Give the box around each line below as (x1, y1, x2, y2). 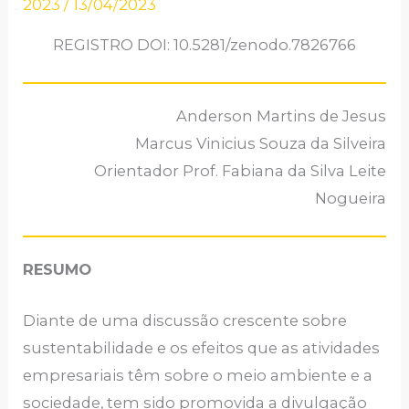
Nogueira (314, 188, 386, 207)
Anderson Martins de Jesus (175, 106, 386, 125)
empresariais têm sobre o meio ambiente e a (23, 366, 373, 385)
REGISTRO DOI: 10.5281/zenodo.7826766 (53, 35, 356, 54)
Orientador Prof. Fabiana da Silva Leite (93, 161, 386, 180)
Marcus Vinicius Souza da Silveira (134, 133, 386, 152)
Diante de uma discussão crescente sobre (23, 311, 348, 330)
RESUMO (23, 260, 92, 279)
